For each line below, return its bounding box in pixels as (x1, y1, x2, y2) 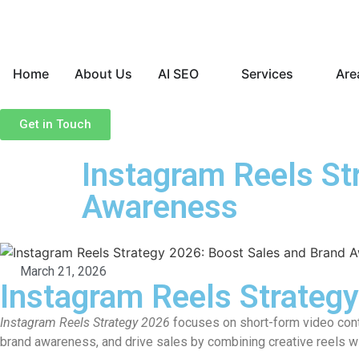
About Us (75, 66, 132, 82)
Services (241, 66, 293, 82)
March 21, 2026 (20, 264, 107, 279)
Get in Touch (19, 117, 91, 131)
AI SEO (158, 66, 199, 82)
